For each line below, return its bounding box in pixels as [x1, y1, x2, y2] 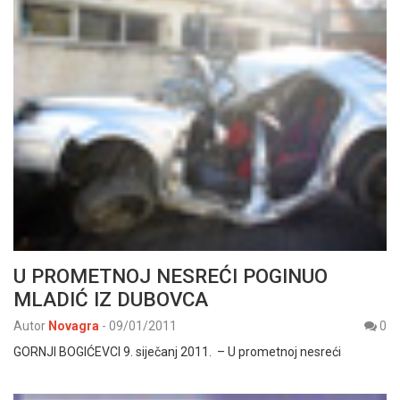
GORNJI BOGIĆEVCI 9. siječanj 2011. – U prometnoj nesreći [13, 345, 341, 360]
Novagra [48, 319, 99, 334]
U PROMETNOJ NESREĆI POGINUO [13, 264, 328, 288]
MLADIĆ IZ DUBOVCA [13, 287, 208, 312]
